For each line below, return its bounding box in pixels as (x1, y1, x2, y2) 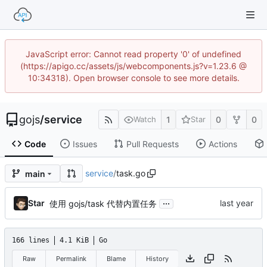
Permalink (55, 254, 86, 263)
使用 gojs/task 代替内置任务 (49, 198, 157, 209)
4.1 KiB (60, 236, 89, 245)
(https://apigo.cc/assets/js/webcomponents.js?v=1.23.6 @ (20, 61, 247, 71)
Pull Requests (126, 138, 179, 149)
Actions (208, 138, 237, 149)
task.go (116, 168, 145, 179)
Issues (72, 138, 97, 149)
